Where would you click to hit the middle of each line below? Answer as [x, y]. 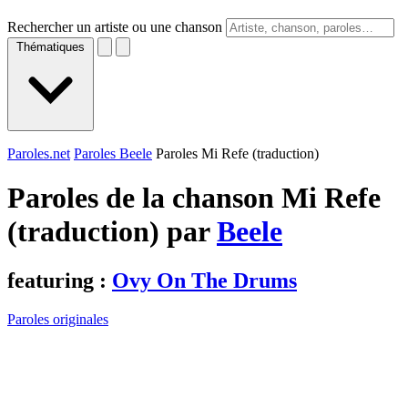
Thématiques [51, 47]
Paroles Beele [113, 153]
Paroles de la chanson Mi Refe [194, 198]
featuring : [60, 280]
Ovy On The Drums [204, 280]
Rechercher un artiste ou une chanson [115, 27]
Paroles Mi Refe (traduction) [237, 153]
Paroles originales [58, 319]
